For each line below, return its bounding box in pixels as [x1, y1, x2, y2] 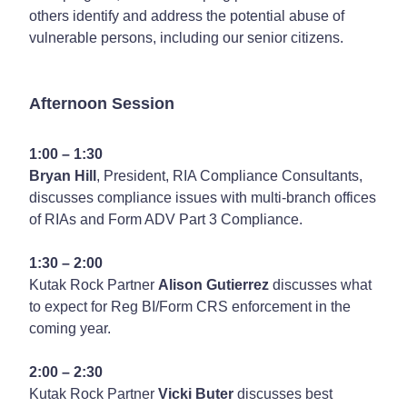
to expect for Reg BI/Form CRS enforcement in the [29, 298, 351, 314]
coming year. [29, 320, 111, 336]
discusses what [269, 276, 372, 293]
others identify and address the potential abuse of [29, 7, 344, 24]
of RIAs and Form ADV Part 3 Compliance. [29, 211, 303, 227]
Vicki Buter [158, 385, 233, 402]
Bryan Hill [29, 167, 96, 184]
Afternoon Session [29, 94, 174, 113]
